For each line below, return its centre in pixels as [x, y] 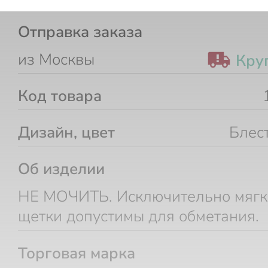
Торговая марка [77, 253]
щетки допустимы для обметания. [138, 217]
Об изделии [61, 169]
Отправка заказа [80, 32]
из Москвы [56, 59]
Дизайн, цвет [66, 133]
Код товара [60, 96]
